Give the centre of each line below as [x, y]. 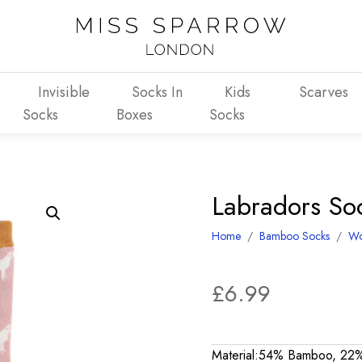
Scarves [323, 92]
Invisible [64, 92]
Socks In [157, 92]
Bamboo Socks [295, 236]
